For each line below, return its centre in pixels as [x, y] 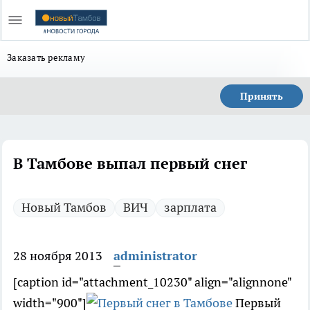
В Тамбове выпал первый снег [130, 163]
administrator [155, 256]
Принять [262, 96]
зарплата [190, 207]
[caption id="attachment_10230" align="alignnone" [152, 282]
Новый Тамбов [64, 207]
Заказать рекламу [46, 57]
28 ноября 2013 [58, 256]
